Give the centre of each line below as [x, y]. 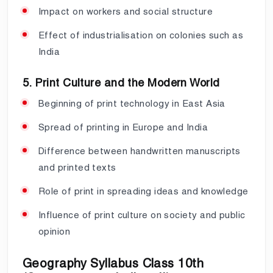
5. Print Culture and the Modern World [121, 82]
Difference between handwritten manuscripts [140, 151]
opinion [55, 231]
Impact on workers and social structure [126, 11]
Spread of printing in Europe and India [123, 127]
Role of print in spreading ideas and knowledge [144, 191]
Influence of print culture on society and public [142, 214]
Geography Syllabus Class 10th [113, 263]
